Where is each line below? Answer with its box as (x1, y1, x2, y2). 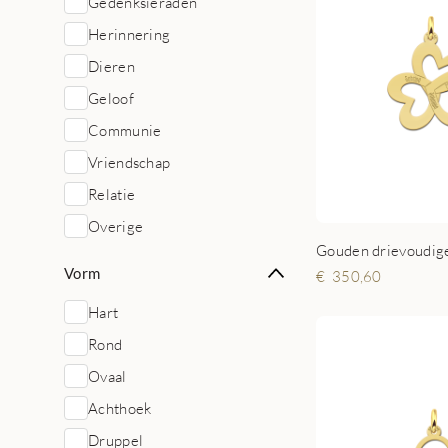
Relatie (88, 185, 136, 203)
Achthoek (88, 399, 152, 417)
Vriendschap (88, 153, 171, 171)
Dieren (88, 57, 135, 75)
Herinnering (88, 25, 171, 43)
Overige (88, 217, 144, 235)
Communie (88, 121, 162, 139)
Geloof (88, 89, 134, 107)
